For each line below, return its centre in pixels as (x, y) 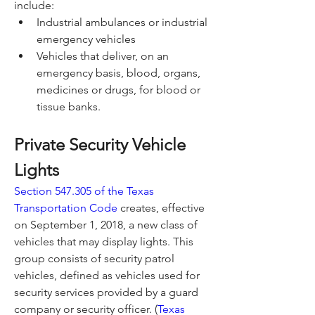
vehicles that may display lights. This (104, 242)
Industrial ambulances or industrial (122, 22)
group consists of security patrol (94, 259)
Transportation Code (66, 208)
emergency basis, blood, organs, (118, 73)
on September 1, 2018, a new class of (106, 225)
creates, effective (161, 208)
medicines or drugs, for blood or (118, 90)
